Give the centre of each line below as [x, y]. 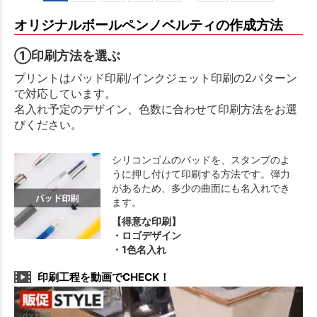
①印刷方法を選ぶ [67, 56]
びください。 [48, 125]
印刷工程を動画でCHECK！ [104, 277]
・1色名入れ [139, 250]
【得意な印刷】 [146, 221]
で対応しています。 [65, 94]
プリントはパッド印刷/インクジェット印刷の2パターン [156, 78]
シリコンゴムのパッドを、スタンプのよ [201, 160]
